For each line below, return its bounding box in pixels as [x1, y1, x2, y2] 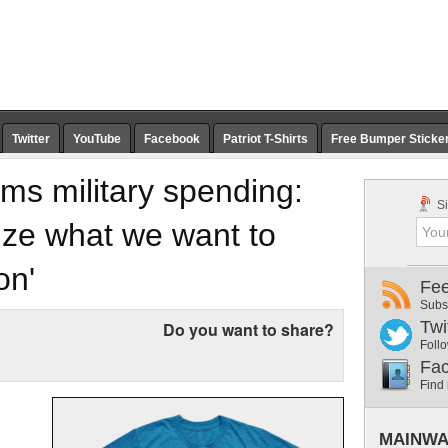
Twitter [12, 132, 50, 146]
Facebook [144, 132, 200, 146]
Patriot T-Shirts [223, 132, 308, 146]
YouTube [73, 132, 121, 146]
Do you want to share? [163, 318, 334, 341]
